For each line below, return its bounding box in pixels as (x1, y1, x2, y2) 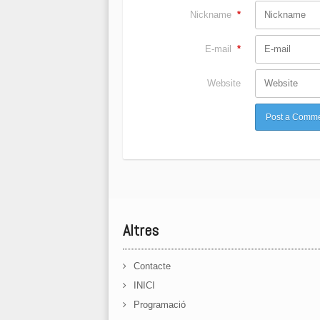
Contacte (134, 261, 171, 271)
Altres (123, 220, 159, 240)
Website (207, 78, 241, 89)
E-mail (205, 44, 231, 54)
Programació (134, 299, 186, 310)
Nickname (190, 9, 231, 20)
